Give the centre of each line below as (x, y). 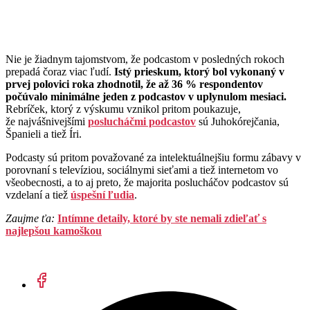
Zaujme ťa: (31, 219)
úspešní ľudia (102, 195)
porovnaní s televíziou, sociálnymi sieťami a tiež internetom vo (142, 170)
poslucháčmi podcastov (142, 122)
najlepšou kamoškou (54, 231)
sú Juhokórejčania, (238, 122)
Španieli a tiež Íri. (44, 134)
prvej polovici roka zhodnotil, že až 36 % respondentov (134, 84)
